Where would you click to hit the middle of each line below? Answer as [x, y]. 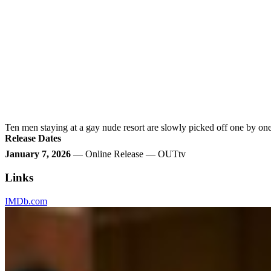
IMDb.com [26, 201]
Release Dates [33, 139]
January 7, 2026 [38, 154]
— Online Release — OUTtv [128, 154]
